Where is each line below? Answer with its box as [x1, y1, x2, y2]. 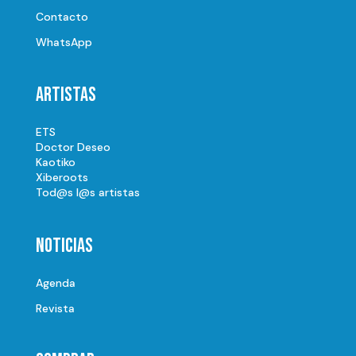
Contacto [35, 10, 88, 25]
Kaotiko [35, 155, 75, 170]
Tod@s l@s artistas [35, 185, 140, 200]
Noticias [35, 234, 93, 259]
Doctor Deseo [35, 140, 110, 155]
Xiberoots [35, 170, 88, 185]
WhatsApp [35, 35, 92, 50]
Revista [35, 301, 75, 316]
